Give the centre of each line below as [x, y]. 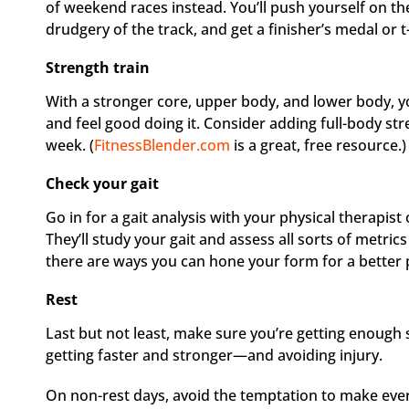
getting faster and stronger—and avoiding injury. [214, 356]
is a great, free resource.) [320, 146]
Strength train [98, 68]
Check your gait [102, 184]
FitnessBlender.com [164, 146]
